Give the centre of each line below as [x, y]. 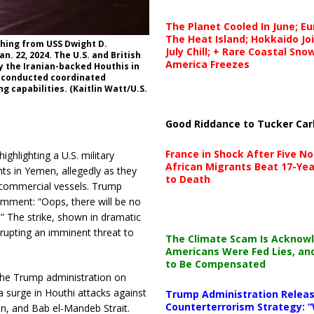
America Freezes [207, 64]
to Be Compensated [215, 264]
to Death [187, 179]
